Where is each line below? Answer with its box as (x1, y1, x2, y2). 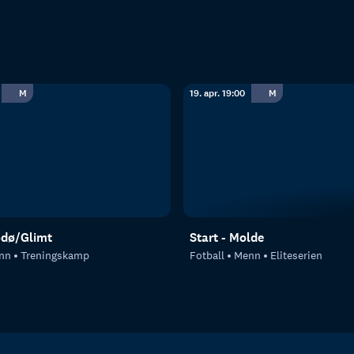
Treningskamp (21, 247, 89, 262)
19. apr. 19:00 (190, 86, 245, 100)
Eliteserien (270, 247, 322, 262)
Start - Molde (190, 228, 264, 246)
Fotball (190, 247, 224, 262)
